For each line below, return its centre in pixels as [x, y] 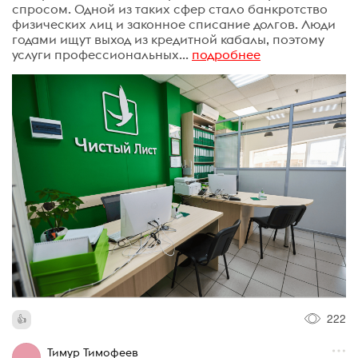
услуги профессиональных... [100, 55]
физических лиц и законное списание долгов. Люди [174, 24]
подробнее [226, 55]
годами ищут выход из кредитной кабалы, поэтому [168, 40]
